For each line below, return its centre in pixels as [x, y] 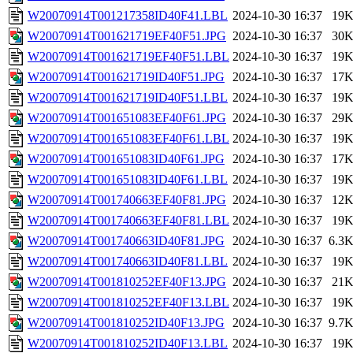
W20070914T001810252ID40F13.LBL [128, 344]
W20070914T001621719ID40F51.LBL [128, 98]
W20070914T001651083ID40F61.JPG [126, 159]
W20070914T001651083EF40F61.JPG [127, 118]
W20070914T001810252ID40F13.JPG [126, 323]
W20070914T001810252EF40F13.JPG [127, 282]
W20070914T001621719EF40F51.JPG [127, 36]
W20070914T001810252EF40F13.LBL [128, 303]
